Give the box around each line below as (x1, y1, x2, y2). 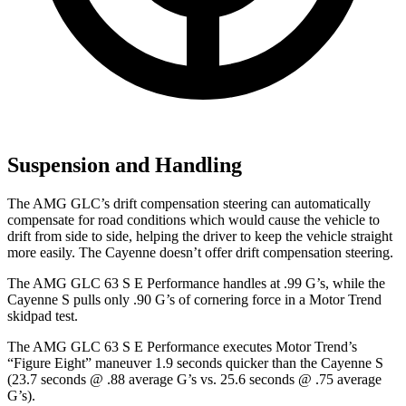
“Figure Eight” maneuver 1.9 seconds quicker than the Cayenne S (7, 355, 383, 372)
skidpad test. (7, 308, 78, 324)
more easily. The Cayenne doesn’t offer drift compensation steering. (7, 245, 393, 261)
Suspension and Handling (7, 153, 242, 178)
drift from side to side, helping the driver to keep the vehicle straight (7, 228, 392, 245)
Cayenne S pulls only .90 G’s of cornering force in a (7, 292, 309, 308)
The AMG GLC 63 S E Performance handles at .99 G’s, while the (7, 275, 385, 292)
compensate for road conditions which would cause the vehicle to (7, 212, 380, 228)
